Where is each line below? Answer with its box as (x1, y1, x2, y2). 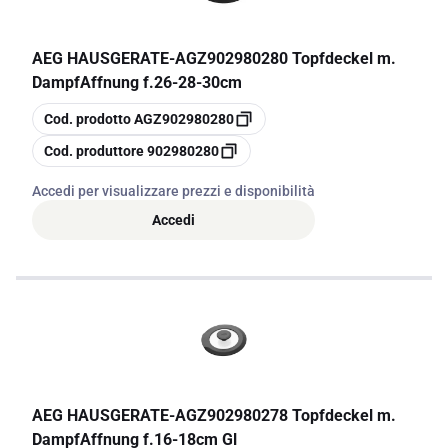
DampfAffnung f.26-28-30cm (32, 73, 242, 92)
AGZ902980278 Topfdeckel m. (175, 406, 396, 425)
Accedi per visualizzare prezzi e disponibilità (32, 183, 315, 199)
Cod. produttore (44, 143, 144, 159)
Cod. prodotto (44, 111, 131, 127)
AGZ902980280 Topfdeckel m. (175, 49, 396, 68)
